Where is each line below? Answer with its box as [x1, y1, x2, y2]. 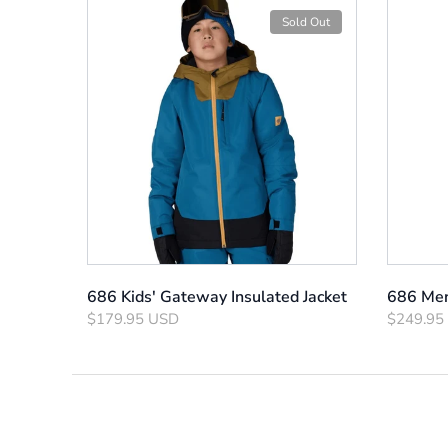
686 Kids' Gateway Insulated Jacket [87, 285, 347, 308]
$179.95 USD [87, 308, 179, 329]
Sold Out [282, 13, 330, 30]
